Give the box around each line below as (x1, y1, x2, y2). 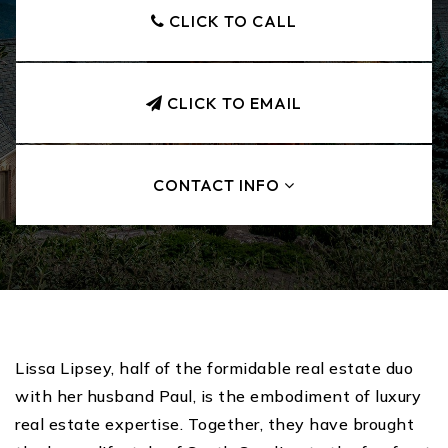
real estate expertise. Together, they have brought (15, 414, 414, 434)
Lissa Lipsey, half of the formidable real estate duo (15, 358, 413, 378)
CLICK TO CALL (165, 11, 297, 31)
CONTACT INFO (153, 175, 284, 195)
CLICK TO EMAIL (163, 93, 302, 113)
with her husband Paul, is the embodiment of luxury (15, 386, 421, 406)
